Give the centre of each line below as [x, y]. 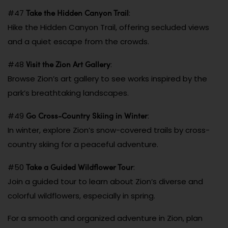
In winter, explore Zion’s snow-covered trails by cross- [109, 130]
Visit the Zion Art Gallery [68, 64]
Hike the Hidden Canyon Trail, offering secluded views [108, 27]
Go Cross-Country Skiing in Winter [87, 115]
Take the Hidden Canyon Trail [77, 12]
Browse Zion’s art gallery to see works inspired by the [107, 78]
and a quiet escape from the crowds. [78, 41]
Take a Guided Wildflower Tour [80, 167]
